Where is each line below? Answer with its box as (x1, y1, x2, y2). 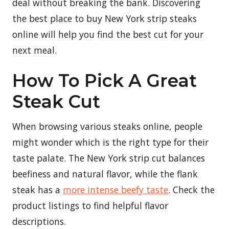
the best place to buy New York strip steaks (12, 12, 197, 25)
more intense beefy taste (63, 183, 168, 196)
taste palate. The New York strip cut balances (12, 151, 205, 164)
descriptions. (12, 215, 66, 227)
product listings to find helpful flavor (12, 199, 168, 212)
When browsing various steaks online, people (12, 120, 202, 132)
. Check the (168, 183, 215, 196)
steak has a (12, 183, 63, 196)
